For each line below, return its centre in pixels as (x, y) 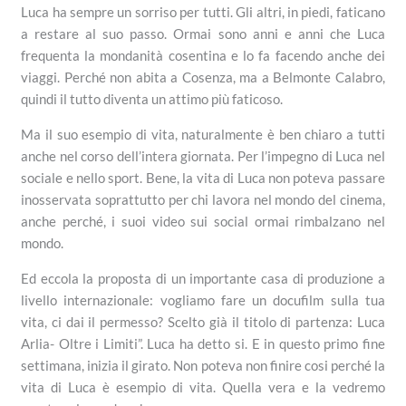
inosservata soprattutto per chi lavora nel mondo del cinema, (203, 199)
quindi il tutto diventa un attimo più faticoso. (152, 98)
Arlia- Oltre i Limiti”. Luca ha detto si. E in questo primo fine (203, 343)
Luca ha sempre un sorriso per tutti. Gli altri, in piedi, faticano (203, 11)
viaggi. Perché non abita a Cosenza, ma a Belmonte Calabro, (203, 77)
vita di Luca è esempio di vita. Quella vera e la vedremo (203, 387)
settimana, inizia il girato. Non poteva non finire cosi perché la (203, 365)
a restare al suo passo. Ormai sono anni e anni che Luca (203, 33)
